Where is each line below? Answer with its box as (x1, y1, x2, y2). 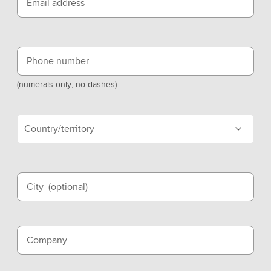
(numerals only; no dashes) (17, 77, 117, 90)
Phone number (27, 53, 89, 68)
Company (27, 232, 67, 247)
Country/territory (24, 121, 94, 135)
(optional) (48, 179, 88, 194)
